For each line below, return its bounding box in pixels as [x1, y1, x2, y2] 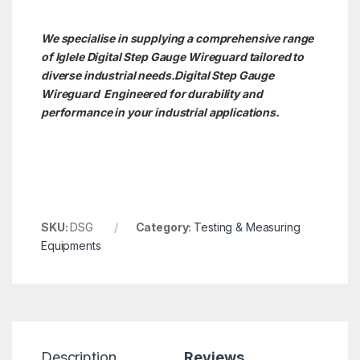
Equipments [40, 239, 101, 253]
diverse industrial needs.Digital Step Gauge [40, 68, 274, 83]
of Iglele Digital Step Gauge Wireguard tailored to [40, 50, 304, 64]
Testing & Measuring [194, 220, 301, 235]
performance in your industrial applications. [40, 105, 280, 120]
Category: [135, 220, 194, 235]
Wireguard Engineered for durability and [40, 87, 263, 101]
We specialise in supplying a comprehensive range [40, 31, 314, 46]
